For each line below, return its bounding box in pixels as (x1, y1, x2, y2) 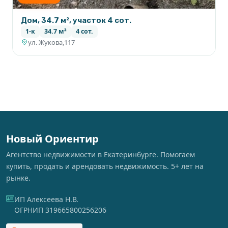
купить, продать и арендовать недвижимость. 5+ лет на (6, 161, 204, 171)
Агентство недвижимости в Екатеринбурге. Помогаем (6, 149, 195, 159)
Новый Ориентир (6, 131, 99, 146)
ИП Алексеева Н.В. (14, 194, 78, 204)
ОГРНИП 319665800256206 (14, 205, 106, 215)
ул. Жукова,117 (28, 37, 75, 47)
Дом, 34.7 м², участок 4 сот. (21, 15, 131, 25)
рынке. (6, 173, 31, 183)
